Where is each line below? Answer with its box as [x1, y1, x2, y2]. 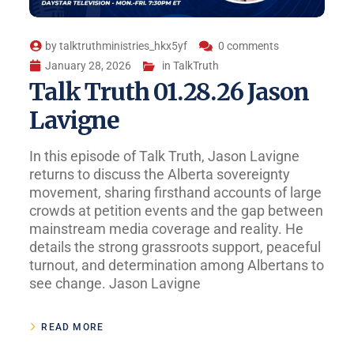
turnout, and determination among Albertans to [29, 257, 325, 274]
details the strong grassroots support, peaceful [29, 239, 322, 256]
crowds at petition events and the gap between [29, 202, 324, 220]
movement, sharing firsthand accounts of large [29, 184, 322, 201]
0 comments [218, 40, 280, 53]
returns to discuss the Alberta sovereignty [29, 166, 291, 183]
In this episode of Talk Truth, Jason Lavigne [29, 148, 300, 165]
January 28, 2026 [45, 59, 132, 73]
